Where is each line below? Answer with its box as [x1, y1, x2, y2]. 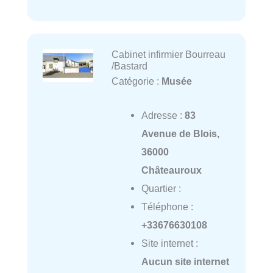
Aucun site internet [141, 255, 229, 267]
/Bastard [111, 60, 147, 71]
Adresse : [141, 109, 185, 121]
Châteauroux [141, 164, 202, 175]
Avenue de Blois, [141, 127, 219, 139]
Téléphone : [141, 200, 193, 212]
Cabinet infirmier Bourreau [111, 48, 225, 60]
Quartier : [141, 182, 181, 194]
